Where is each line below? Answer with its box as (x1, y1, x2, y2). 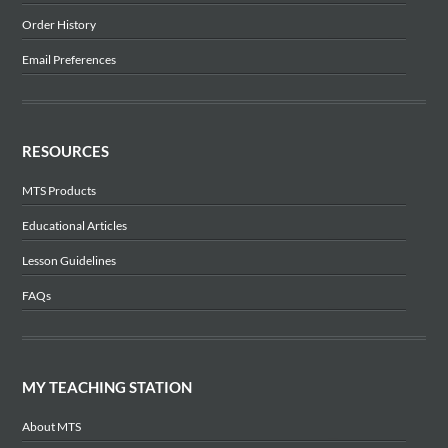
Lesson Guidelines (21, 252, 116, 268)
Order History (21, 16, 96, 32)
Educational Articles (21, 217, 127, 233)
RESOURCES (21, 141, 109, 160)
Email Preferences (21, 51, 116, 67)
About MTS (21, 418, 81, 434)
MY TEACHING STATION (21, 377, 192, 396)
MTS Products (21, 182, 96, 198)
